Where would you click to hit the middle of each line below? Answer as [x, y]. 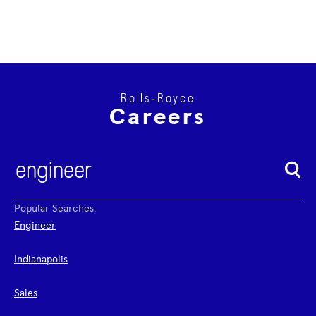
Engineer [35, 226]
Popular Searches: [55, 209]
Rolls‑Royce [158, 99]
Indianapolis [41, 260]
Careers [158, 118]
